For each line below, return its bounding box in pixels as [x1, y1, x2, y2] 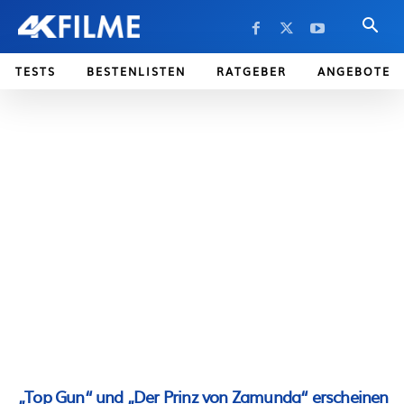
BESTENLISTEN [87, 63, 186, 79]
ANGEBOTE [317, 63, 390, 79]
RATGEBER [216, 63, 287, 79]
